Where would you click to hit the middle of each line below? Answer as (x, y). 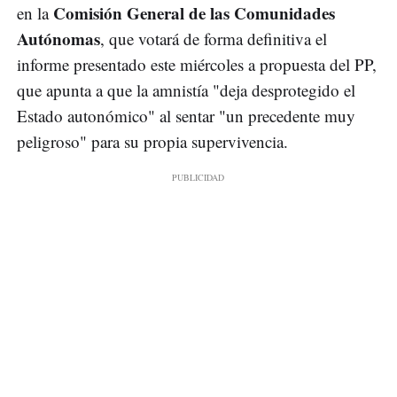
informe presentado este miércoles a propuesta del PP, (197, 64)
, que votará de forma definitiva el (214, 38)
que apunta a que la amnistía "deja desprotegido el (186, 90)
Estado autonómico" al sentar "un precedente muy (186, 115)
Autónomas (58, 38)
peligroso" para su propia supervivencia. (152, 141)
